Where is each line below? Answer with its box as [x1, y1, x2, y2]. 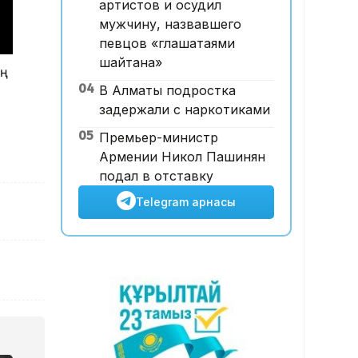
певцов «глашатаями [98, 35, 235, 52]
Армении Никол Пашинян [98, 149, 265, 165]
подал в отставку [98, 168, 213, 185]
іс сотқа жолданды [76, 26, 192, 43]
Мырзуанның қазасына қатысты [76, 7, 269, 24]
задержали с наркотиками [98, 101, 270, 118]
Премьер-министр [98, 129, 218, 146]
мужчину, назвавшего [98, 16, 241, 33]
